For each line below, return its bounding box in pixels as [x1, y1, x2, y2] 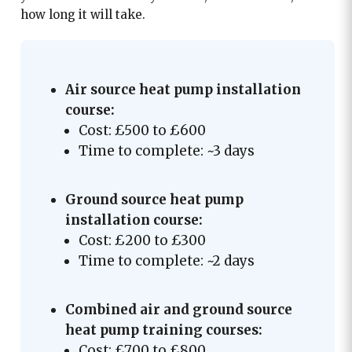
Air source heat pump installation [64, 80, 301, 98]
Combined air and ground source [64, 300, 292, 318]
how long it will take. [20, 6, 148, 22]
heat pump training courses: [64, 321, 262, 339]
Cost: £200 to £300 [78, 231, 206, 249]
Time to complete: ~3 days [78, 141, 255, 159]
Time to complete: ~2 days [78, 251, 255, 269]
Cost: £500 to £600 [78, 121, 206, 139]
